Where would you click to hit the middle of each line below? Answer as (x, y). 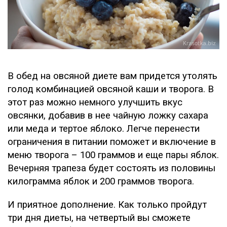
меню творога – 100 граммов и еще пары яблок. (113, 155)
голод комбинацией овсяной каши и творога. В (111, 89)
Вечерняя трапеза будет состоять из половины (111, 168)
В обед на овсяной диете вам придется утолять (112, 76)
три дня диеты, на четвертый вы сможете (99, 218)
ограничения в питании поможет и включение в (112, 142)
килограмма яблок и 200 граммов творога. (101, 182)
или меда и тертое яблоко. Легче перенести (104, 129)
